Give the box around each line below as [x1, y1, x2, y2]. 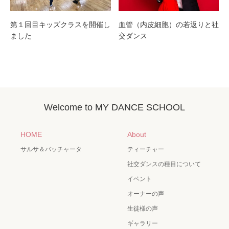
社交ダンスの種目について [127, 161, 201, 168]
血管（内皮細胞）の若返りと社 [118, 20, 219, 29]
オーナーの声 [127, 190, 164, 198]
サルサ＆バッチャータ [20, 146, 82, 153]
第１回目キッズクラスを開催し [10, 20, 110, 29]
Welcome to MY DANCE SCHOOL [44, 102, 185, 113]
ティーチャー [127, 146, 164, 153]
